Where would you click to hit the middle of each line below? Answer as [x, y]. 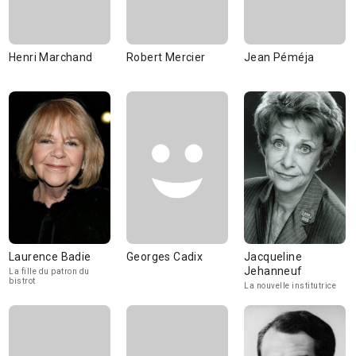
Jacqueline [273, 257]
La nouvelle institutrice [290, 286]
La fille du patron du [49, 271]
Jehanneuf [273, 271]
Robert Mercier [166, 57]
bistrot [22, 281]
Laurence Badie [50, 257]
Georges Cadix [165, 257]
